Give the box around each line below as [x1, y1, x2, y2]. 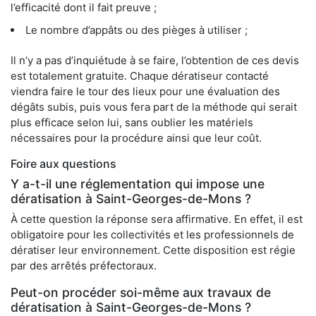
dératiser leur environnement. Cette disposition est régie [11, 243, 296, 257]
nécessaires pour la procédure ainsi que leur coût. [11, 131, 262, 145]
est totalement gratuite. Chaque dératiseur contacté [11, 69, 269, 83]
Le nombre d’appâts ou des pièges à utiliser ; [25, 23, 248, 37]
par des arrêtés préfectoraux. [11, 259, 157, 273]
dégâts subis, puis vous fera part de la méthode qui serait [11, 100, 297, 114]
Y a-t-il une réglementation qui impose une [11, 176, 265, 192]
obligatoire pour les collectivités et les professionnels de [11, 228, 294, 242]
